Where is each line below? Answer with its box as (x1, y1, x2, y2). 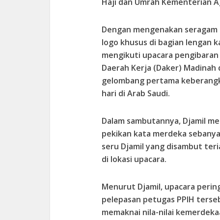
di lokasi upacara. (102, 153, 166, 165)
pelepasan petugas (102, 193, 177, 205)
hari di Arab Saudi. (102, 87, 170, 99)
